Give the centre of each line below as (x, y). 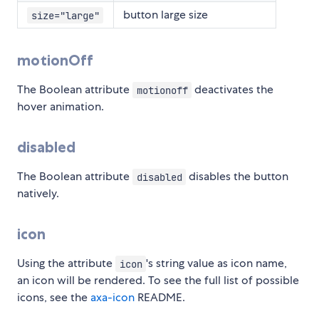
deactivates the (233, 90)
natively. (38, 194)
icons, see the (54, 298)
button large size (166, 15)
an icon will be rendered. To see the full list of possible (158, 281)
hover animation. (61, 107)
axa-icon (113, 298)
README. (160, 298)
